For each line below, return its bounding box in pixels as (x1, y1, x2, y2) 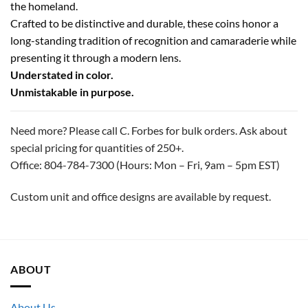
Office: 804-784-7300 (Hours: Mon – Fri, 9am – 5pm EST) (10, 157, 280, 171)
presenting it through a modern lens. (10, 50, 181, 64)
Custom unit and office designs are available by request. (10, 189, 271, 203)
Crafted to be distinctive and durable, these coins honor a (10, 16, 278, 30)
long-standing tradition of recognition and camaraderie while (10, 33, 296, 47)
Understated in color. (10, 67, 113, 81)
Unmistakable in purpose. (10, 85, 134, 98)
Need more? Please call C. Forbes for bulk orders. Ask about (10, 123, 287, 137)
